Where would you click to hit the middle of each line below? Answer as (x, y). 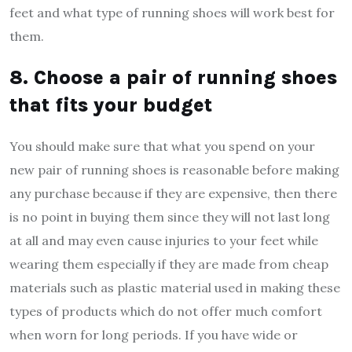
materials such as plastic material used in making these (175, 287)
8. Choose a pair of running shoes (173, 77)
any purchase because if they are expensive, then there (173, 193)
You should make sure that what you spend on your (162, 146)
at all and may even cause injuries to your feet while (164, 240)
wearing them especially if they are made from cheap (169, 264)
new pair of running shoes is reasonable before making (174, 169)
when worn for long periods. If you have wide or (154, 334)
